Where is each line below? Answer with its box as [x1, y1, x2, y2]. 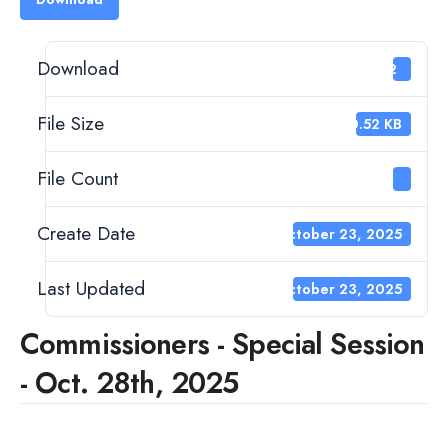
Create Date [37, 220, 135, 247]
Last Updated [37, 275, 145, 302]
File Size [37, 110, 104, 137]
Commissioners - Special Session [20, 324, 425, 365]
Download [37, 55, 119, 82]
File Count [37, 165, 118, 192]
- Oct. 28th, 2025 [20, 363, 239, 404]
